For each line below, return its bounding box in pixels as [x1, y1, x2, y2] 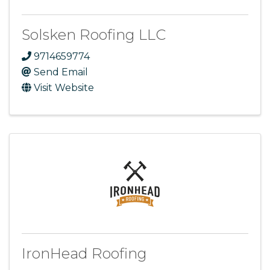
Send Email [34, 66, 88, 78]
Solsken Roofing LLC [22, 25, 166, 43]
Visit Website [34, 81, 94, 93]
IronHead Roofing [22, 244, 147, 262]
